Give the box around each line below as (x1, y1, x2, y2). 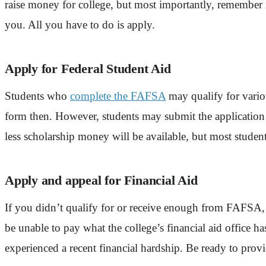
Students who (5, 89, 70, 102)
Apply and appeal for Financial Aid (5, 173, 198, 188)
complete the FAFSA (70, 89, 166, 102)
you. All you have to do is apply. (5, 18, 155, 31)
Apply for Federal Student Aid (5, 61, 171, 76)
